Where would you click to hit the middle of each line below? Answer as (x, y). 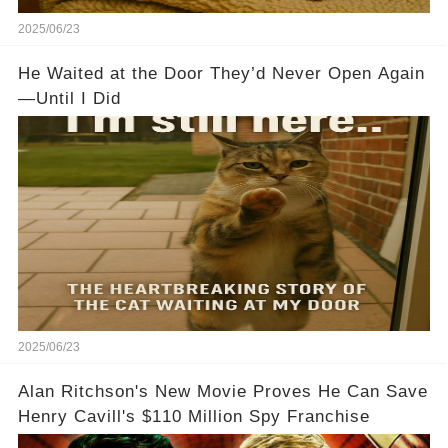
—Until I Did (69, 99)
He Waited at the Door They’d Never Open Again (221, 74)
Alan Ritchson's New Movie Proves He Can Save (222, 392)
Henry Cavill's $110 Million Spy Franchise (193, 417)
